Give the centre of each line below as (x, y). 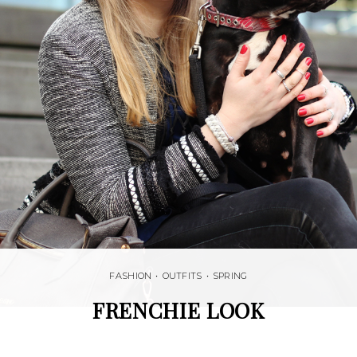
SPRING (230, 275)
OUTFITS (182, 275)
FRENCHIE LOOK (178, 310)
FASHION (131, 275)
